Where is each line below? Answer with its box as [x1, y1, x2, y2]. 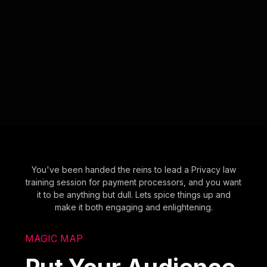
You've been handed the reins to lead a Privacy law [31, 164, 236, 175]
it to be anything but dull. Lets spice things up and [36, 189, 231, 200]
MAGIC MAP [25, 232, 83, 244]
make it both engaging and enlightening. [54, 201, 213, 212]
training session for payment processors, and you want [26, 176, 241, 187]
